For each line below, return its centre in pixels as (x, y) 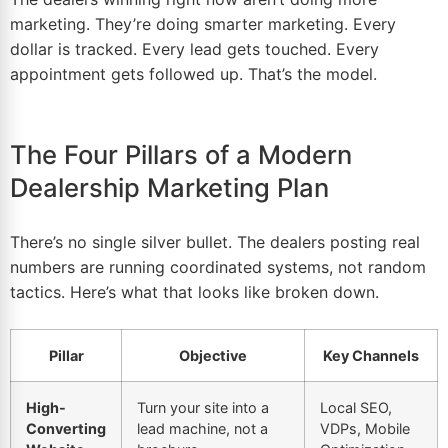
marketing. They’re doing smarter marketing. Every (203, 24)
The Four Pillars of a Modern (181, 155)
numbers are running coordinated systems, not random (218, 267)
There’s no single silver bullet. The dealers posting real (215, 242)
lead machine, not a (202, 429)
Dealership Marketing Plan (169, 188)
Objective (213, 356)
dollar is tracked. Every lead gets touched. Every (194, 49)
